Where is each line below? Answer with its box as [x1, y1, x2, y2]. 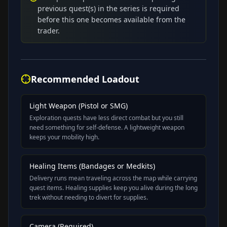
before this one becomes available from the [37, 15, 185, 25]
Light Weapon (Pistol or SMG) [29, 101, 128, 111]
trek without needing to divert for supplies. [29, 193, 148, 202]
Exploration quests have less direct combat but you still [29, 113, 183, 123]
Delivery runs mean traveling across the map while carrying [29, 174, 197, 183]
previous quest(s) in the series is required [37, 4, 179, 14]
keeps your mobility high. [29, 133, 99, 142]
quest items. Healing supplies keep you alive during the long [29, 183, 198, 193]
